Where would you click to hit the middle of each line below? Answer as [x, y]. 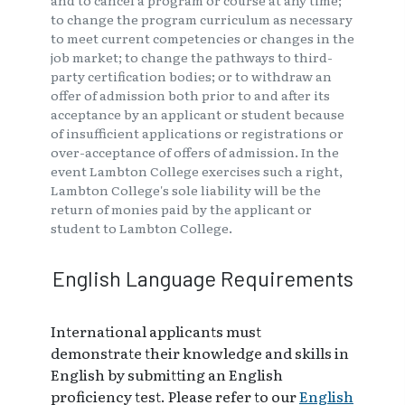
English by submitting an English [167, 375]
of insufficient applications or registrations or [197, 133]
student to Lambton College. [141, 228]
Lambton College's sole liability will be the [186, 190]
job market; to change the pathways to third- [192, 57]
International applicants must [156, 331]
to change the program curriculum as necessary [202, 19]
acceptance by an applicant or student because [198, 114]
